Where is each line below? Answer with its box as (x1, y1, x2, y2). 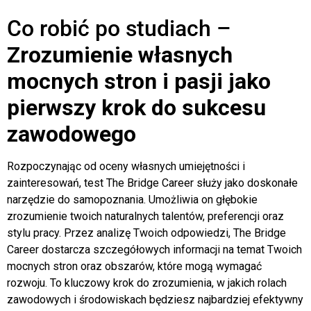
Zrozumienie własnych (7, 41, 233, 68)
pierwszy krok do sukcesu (7, 94, 266, 121)
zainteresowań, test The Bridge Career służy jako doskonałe (7, 176, 298, 190)
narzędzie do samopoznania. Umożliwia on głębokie (7, 192, 258, 206)
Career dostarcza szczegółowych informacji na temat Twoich (7, 242, 302, 256)
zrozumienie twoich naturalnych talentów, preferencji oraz (7, 209, 284, 223)
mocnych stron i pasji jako (7, 67, 271, 94)
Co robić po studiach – (7, 15, 231, 42)
